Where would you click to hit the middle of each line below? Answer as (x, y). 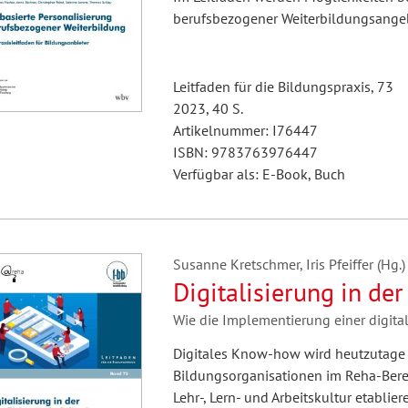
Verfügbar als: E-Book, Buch (259, 174)
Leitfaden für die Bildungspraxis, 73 (283, 87)
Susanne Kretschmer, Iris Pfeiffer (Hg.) (289, 264)
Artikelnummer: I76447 (245, 130)
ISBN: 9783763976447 (245, 152)
